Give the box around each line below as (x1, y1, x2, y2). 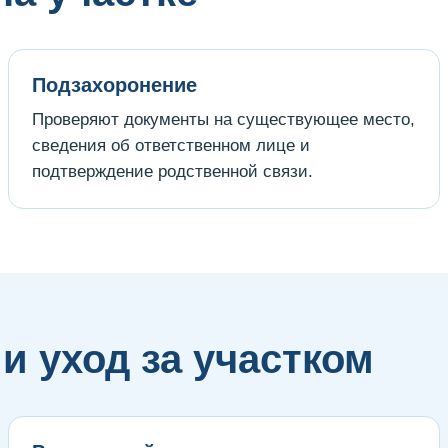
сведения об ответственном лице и (32, 135, 310, 155)
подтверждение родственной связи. (32, 161, 313, 181)
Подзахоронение (32, 73, 197, 96)
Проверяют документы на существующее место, (32, 109, 415, 129)
